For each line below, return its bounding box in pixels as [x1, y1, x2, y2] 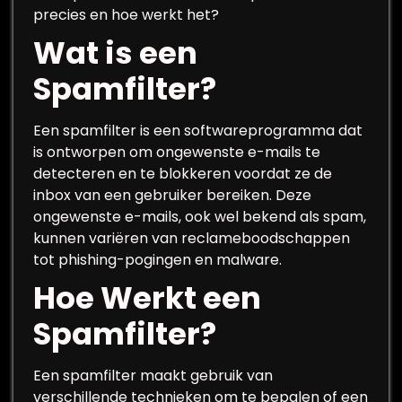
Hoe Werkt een [33, 276, 261, 319]
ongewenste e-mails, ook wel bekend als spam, [33, 206, 366, 227]
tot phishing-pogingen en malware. [33, 249, 282, 270]
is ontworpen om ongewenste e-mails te [33, 142, 320, 162]
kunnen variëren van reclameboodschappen [33, 228, 350, 249]
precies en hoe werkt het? [33, 4, 219, 25]
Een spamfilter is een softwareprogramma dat [33, 120, 363, 141]
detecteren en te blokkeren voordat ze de [33, 163, 332, 184]
